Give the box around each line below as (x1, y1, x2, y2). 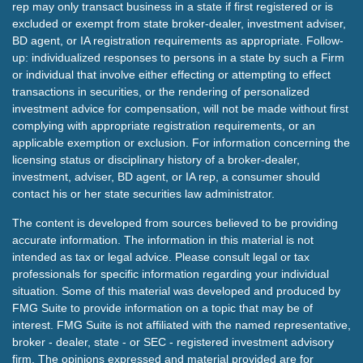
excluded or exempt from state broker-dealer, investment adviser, (12, 17, 346, 30)
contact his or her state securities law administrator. (12, 187, 275, 200)
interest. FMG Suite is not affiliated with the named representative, (12, 318, 351, 331)
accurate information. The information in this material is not (12, 233, 314, 246)
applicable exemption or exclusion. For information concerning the (12, 136, 350, 149)
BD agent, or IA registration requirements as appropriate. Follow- (12, 34, 344, 47)
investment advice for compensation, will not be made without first (12, 102, 348, 115)
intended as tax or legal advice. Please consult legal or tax (12, 250, 310, 263)
